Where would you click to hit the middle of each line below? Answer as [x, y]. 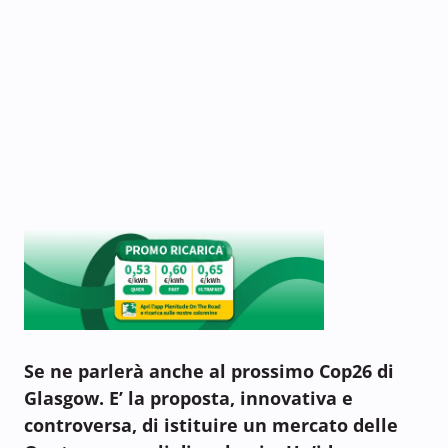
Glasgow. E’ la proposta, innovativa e [188, 397]
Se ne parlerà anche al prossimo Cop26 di [209, 370]
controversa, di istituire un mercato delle [211, 424]
